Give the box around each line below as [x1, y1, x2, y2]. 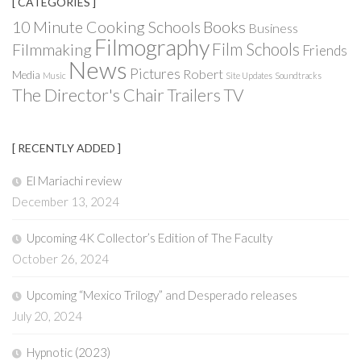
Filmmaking [12, 39, 92, 59]
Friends [302, 41, 347, 59]
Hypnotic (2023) [27, 344, 110, 359]
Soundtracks [275, 69, 322, 81]
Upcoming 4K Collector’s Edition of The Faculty [27, 230, 272, 245]
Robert [183, 65, 223, 81]
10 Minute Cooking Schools [12, 17, 201, 36]
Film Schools [212, 38, 300, 59]
